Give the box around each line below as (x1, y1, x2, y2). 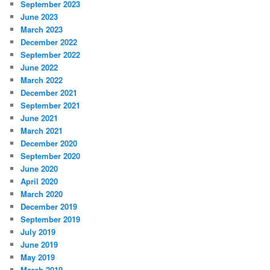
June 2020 (20, 163, 58, 175)
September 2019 (20, 213, 81, 225)
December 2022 (20, 36, 78, 48)
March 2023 (20, 24, 63, 36)
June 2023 (20, 11, 58, 23)
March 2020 (20, 188, 63, 200)
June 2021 (20, 112, 58, 124)
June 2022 (20, 61, 58, 74)
